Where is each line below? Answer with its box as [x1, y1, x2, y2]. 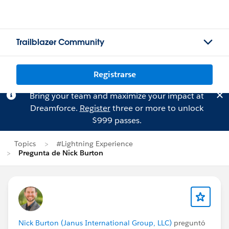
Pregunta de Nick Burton [18, 148, 103, 157]
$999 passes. [91, 115, 142, 126]
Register [79, 103, 110, 113]
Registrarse [93, 69, 136, 80]
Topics [14, 139, 36, 148]
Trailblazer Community [16, 37, 104, 48]
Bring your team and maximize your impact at [29, 90, 204, 101]
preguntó [172, 218, 205, 227]
